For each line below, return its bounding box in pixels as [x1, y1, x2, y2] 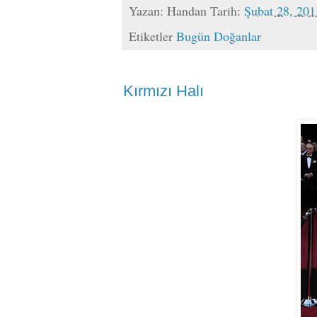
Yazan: [129, 2, 167, 20]
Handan [167, 2, 207, 20]
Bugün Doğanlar [176, 27, 261, 45]
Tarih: [210, 2, 244, 20]
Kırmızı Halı [123, 81, 204, 100]
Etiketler [129, 27, 176, 45]
